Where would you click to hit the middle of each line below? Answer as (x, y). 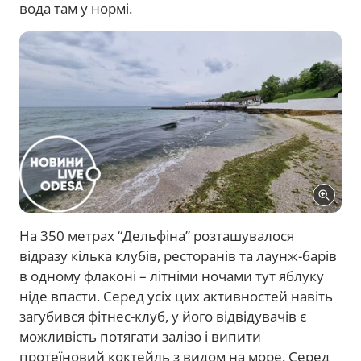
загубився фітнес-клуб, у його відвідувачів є (163, 316)
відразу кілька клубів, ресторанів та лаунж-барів (178, 255)
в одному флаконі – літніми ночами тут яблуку (172, 276)
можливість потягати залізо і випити (140, 336)
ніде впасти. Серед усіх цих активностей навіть (176, 296)
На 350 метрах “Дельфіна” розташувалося (157, 235)
